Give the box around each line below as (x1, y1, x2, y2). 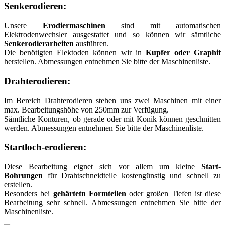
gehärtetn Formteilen (53, 189, 126, 198)
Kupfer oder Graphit (145, 48, 221, 57)
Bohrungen (4, 171, 43, 180)
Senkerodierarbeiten (4, 39, 74, 48)
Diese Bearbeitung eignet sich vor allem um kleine (4, 162, 201, 171)
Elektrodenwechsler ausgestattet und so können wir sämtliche (4, 30, 221, 39)
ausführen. (74, 39, 109, 48)
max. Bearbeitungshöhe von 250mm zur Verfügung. (4, 105, 169, 114)
